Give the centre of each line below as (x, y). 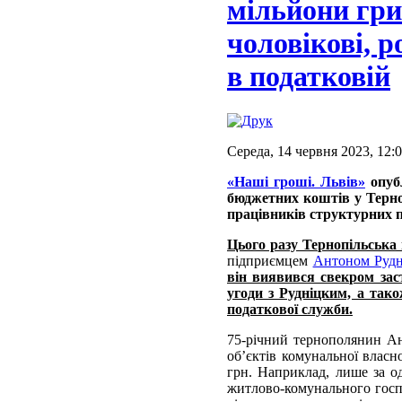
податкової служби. (290, 309)
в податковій (309, 77)
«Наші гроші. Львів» (296, 181)
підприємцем (270, 260)
